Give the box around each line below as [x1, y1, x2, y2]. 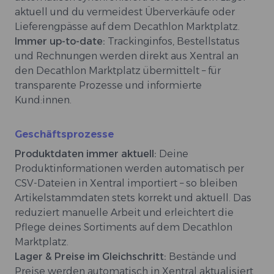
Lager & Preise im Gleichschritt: [15, 251, 169, 263]
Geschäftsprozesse [15, 128, 114, 141]
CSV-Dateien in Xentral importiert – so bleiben [15, 177, 237, 190]
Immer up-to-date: [15, 35, 108, 48]
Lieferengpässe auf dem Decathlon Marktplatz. [15, 21, 240, 33]
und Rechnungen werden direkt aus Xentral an [15, 50, 239, 62]
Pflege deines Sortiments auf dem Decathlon [15, 221, 232, 234]
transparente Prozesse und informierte [15, 80, 202, 92]
